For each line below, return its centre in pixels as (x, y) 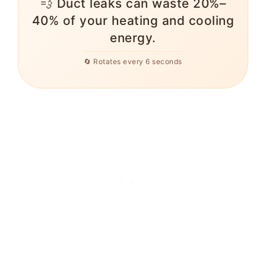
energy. (133, 38)
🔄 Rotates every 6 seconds (133, 62)
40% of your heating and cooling (133, 21)
